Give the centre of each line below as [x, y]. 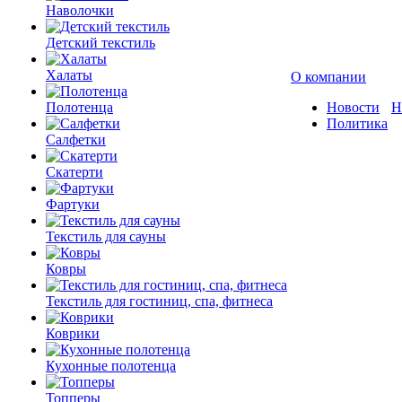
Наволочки [80, 10]
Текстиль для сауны [106, 236]
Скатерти [74, 172]
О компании [328, 77]
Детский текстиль [100, 43]
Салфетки [76, 140]
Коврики [73, 333]
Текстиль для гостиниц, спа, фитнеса [159, 301]
